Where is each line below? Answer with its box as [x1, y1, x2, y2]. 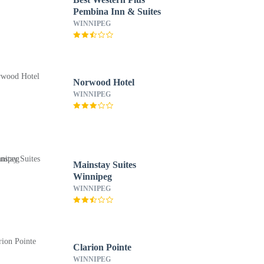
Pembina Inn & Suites [72, 6, 161, 16]
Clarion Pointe [72, 242, 131, 252]
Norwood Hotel [72, 77, 134, 87]
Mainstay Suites [72, 160, 136, 170]
